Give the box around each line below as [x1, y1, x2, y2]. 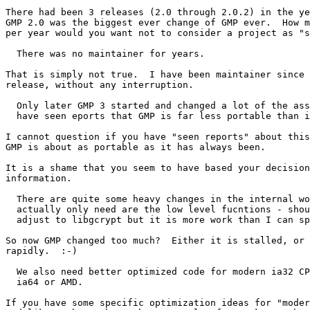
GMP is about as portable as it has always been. [6, 142, 266, 153]
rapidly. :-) [6, 246, 77, 257]
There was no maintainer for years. [6, 48, 205, 60]
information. [6, 173, 72, 184]
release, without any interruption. [6, 80, 194, 91]
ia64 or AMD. [6, 277, 83, 288]
